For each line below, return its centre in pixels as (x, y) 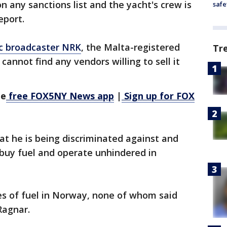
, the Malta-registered (130, 47)
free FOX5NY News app (60, 96)
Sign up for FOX (158, 96)
